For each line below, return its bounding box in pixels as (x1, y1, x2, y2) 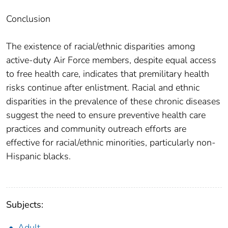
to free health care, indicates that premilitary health (6, 67, 209, 80)
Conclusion (6, 12, 50, 25)
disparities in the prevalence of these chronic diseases (6, 95, 220, 107)
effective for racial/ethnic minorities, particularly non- (6, 136, 216, 149)
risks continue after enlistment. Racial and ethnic (6, 81, 199, 94)
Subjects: (6, 198, 43, 211)
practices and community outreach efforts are (6, 122, 186, 135)
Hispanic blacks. (6, 150, 71, 162)
